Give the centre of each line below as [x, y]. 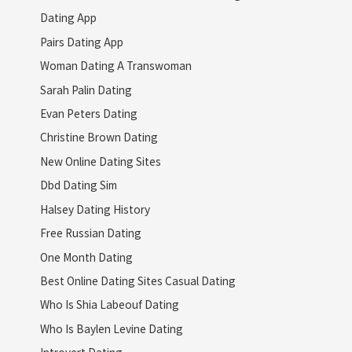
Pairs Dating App [81, 41]
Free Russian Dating [90, 233]
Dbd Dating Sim [78, 185]
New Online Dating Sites [100, 161]
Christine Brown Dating [99, 137]
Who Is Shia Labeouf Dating [109, 304]
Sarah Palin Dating [86, 89]
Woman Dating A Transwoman [115, 66]
